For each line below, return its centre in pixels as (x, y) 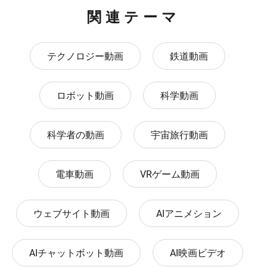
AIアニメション (189, 214)
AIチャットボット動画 (76, 253)
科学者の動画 (76, 135)
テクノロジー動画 (85, 57)
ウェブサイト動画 (72, 214)
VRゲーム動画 (170, 175)
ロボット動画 (85, 96)
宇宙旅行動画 (179, 135)
